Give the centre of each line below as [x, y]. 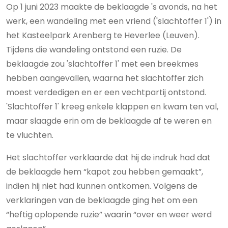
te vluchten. [31, 135]
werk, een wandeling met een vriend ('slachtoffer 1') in [114, 21]
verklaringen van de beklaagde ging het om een [102, 200]
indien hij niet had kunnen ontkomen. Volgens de [102, 186]
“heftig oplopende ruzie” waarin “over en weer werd [109, 215]
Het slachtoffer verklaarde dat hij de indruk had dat [108, 158]
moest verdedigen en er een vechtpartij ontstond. [106, 92]
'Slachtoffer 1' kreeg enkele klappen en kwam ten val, [112, 107]
